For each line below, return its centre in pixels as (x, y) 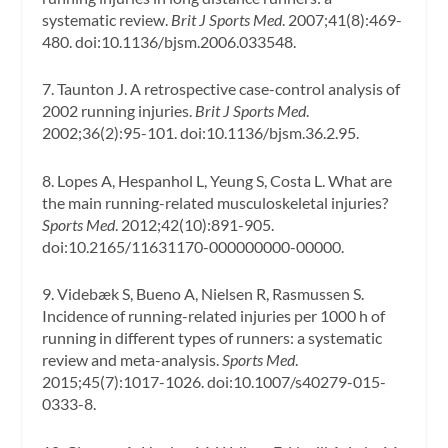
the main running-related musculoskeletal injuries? (215, 202)
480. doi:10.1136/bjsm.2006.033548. (169, 41)
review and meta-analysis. (132, 360)
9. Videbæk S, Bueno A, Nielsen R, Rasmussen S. (203, 294)
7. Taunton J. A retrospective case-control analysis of (221, 89)
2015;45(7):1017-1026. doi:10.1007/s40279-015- (214, 382)
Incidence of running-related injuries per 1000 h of (214, 316)
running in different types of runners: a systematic (212, 338)
